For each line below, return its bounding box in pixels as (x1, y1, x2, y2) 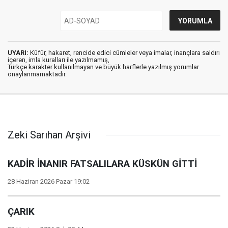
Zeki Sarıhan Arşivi (8, 129, 91, 141)
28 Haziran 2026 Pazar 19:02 (8, 178, 90, 185)
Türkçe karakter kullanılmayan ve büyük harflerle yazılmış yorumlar (8, 63, 199, 71)
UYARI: (8, 49, 28, 56)
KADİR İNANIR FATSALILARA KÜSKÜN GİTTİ (8, 158, 197, 169)
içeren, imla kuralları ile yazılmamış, (8, 56, 109, 64)
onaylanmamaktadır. (8, 70, 67, 78)
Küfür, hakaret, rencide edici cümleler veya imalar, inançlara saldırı (28, 49, 220, 56)
